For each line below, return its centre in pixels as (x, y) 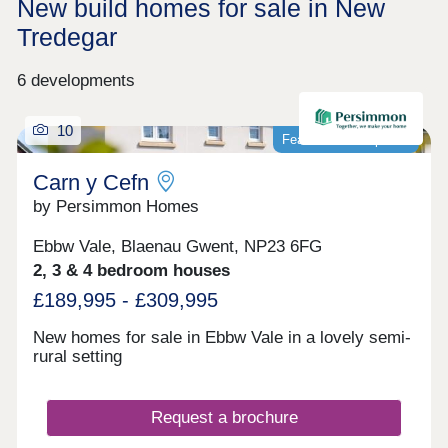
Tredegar (66, 36)
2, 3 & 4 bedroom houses (132, 271)
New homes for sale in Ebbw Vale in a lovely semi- (222, 337)
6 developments (75, 80)
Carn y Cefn (91, 182)
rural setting (78, 356)
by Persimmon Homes (116, 206)
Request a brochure (224, 418)
